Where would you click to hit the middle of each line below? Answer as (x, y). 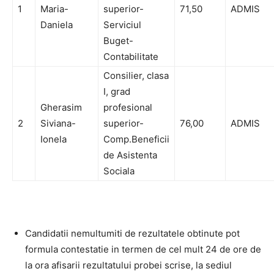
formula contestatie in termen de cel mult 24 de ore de (143, 249)
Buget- (118, 41)
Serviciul (122, 25)
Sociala (119, 171)
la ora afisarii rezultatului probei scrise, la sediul (128, 265)
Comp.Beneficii (136, 139)
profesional (128, 107)
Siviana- (58, 123)
